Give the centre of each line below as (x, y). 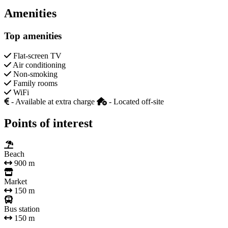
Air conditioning (38, 65)
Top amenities (33, 36)
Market (16, 181)
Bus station (22, 209)
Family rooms (34, 83)
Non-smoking (34, 74)
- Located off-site (135, 102)
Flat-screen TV (36, 56)
